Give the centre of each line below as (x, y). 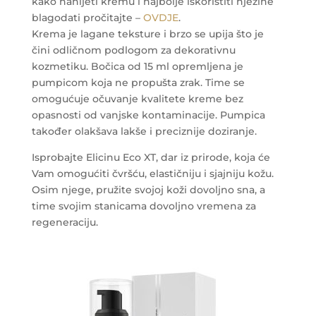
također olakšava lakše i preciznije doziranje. (144, 131)
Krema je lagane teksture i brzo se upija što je (147, 34)
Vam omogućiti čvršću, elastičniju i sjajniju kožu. (152, 173)
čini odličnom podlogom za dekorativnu (133, 50)
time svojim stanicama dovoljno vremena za (144, 206)
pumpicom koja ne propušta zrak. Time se (138, 82)
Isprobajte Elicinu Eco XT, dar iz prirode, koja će (151, 157)
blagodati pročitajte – (87, 17)
